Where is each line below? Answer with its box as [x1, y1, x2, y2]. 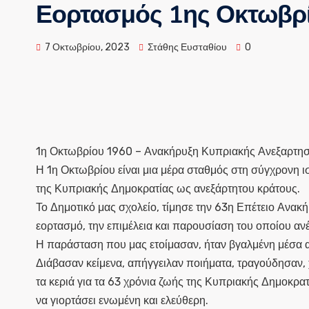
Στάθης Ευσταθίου [146, 41, 227, 53]
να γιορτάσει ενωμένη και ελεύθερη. [36, 294, 208, 307]
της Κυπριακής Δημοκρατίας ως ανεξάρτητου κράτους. [36, 182, 300, 195]
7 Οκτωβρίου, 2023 [45, 41, 130, 53]
